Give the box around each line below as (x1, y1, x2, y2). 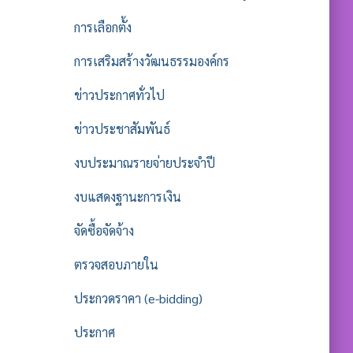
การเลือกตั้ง (73, 19, 132, 35)
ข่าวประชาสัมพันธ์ (73, 121, 170, 137)
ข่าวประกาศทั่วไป (73, 87, 165, 103)
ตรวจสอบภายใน (73, 256, 158, 273)
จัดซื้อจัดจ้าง (73, 222, 134, 239)
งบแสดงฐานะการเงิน (73, 188, 181, 205)
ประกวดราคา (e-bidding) (73, 290, 203, 307)
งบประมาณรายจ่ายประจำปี (73, 154, 215, 171)
